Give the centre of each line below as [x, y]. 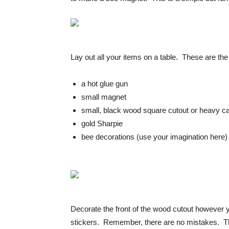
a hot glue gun [105, 84]
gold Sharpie [102, 123]
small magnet [104, 97]
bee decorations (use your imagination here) [154, 137]
